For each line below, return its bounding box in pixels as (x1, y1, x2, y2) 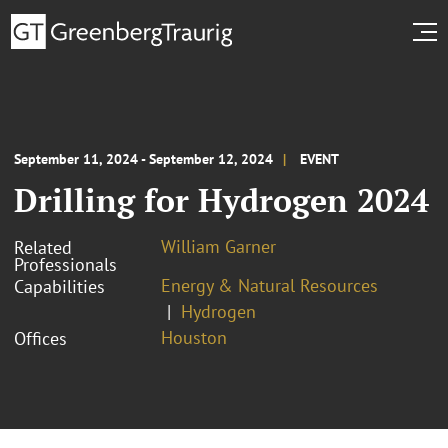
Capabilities (14, 274, 105, 298)
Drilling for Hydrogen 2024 (14, 178, 429, 221)
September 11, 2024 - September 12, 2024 (14, 149, 273, 168)
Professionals (14, 252, 117, 276)
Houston (161, 325, 227, 349)
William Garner (161, 234, 276, 258)
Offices (14, 326, 67, 350)
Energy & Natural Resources (161, 273, 378, 297)
